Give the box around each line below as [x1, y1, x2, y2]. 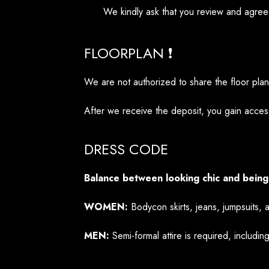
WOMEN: [84, 200, 128, 214]
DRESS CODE [84, 139, 168, 160]
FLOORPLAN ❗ [84, 43, 173, 64]
